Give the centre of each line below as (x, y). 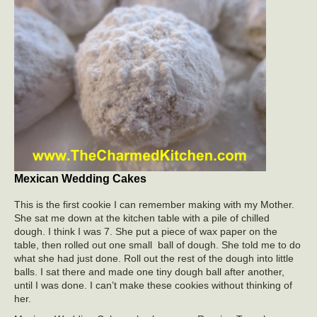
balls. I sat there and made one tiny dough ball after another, (149, 272)
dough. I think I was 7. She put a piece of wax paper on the (146, 231)
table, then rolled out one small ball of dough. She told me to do (157, 245)
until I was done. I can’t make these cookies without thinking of (153, 285)
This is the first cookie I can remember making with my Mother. (154, 204)
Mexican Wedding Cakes (80, 179)
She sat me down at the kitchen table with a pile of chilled (142, 218)
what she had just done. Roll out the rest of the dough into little (154, 258)
